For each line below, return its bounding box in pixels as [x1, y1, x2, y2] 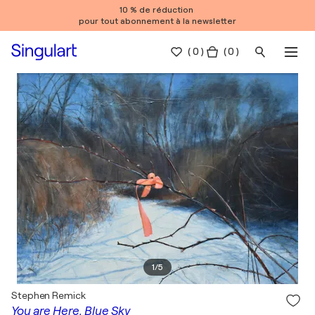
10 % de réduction [120, 5, 195, 15]
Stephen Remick [11, 290, 86, 301]
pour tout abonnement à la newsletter [79, 16, 236, 26]
